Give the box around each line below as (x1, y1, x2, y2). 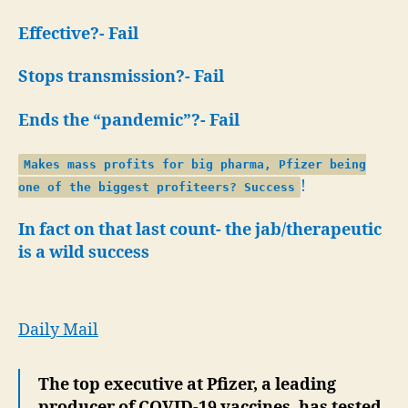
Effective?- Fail (18, 23, 138, 45)
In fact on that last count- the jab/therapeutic (18, 219, 382, 240)
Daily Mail (18, 319, 98, 341)
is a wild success (18, 241, 149, 263)
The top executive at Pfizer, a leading (38, 373, 336, 395)
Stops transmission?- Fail (18, 66, 224, 87)
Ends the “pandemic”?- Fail (18, 109, 240, 131)
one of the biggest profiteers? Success (18, 180, 295, 194)
